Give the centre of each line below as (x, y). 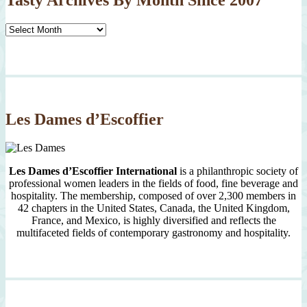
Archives (24, 40)
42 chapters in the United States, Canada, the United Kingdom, (153, 208)
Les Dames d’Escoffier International (93, 171)
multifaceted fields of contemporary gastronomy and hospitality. (153, 233)
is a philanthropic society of (237, 171)
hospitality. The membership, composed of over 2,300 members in (153, 196)
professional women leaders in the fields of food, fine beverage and (153, 184)
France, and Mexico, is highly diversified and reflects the (153, 221)
